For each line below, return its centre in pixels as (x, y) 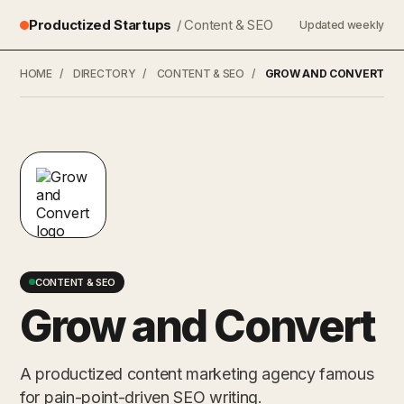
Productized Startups (100, 25)
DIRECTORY (105, 73)
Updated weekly (342, 25)
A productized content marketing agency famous (197, 373)
